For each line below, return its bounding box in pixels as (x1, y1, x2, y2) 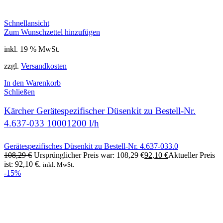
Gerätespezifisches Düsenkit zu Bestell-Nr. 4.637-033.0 (4, 142, 178, 151)
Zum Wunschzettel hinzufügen (4, 27, 100, 36)
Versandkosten (21, 61, 67, 70)
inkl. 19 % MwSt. (4, 44, 60, 53)
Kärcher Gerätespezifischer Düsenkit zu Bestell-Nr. (4, 106, 196, 116)
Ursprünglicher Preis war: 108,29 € (34, 151, 144, 160)
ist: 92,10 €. (4, 160, 41, 169)
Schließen (4, 87, 35, 96)
